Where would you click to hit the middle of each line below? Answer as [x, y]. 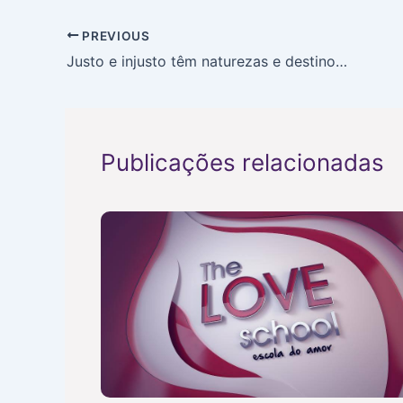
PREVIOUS [114, 36]
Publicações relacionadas [242, 163]
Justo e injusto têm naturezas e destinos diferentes [341, 62]
